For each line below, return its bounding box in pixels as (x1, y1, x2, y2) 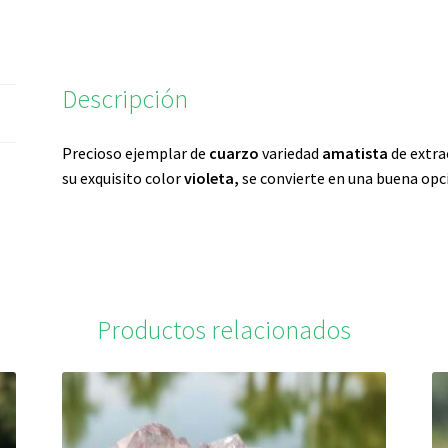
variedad (259, 142, 323, 163)
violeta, (181, 167, 243, 188)
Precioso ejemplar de (62, 142, 210, 163)
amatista (322, 142, 389, 163)
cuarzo (209, 142, 260, 163)
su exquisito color (62, 167, 182, 188)
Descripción (62, 83, 189, 116)
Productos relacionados (97, 313, 351, 346)
